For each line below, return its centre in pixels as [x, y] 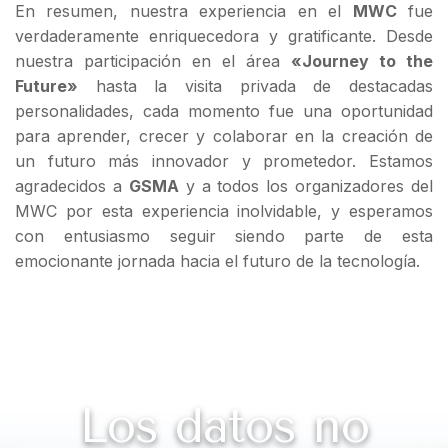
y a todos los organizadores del [305, 186]
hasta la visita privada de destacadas [255, 86]
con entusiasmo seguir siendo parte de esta [224, 236]
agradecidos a [72, 186]
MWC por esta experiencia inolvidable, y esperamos [224, 211]
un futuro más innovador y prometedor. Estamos [224, 161]
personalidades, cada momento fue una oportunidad [224, 111]
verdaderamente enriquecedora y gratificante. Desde [224, 36]
